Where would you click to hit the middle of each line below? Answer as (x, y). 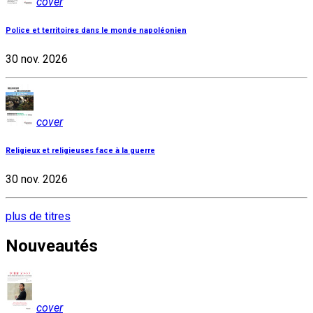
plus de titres (38, 216)
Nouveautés (52, 246)
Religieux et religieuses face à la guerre (80, 150)
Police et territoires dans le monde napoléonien (96, 30)
